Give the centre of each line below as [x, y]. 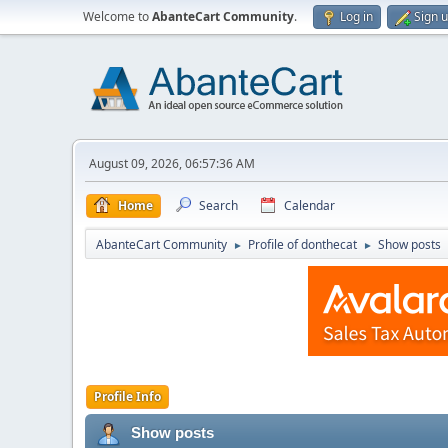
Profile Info [127, 396]
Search [218, 205]
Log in [356, 16]
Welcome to [117, 16]
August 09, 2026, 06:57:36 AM [172, 163]
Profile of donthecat [302, 244]
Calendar [309, 205]
